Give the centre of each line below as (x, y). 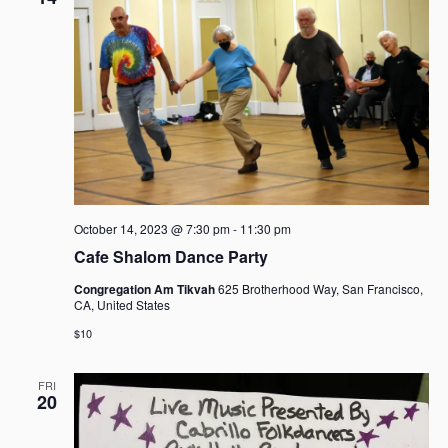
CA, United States (121, 305)
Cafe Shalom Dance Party (170, 257)
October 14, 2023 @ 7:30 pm (151, 229)
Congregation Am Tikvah (145, 289)
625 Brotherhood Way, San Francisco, (320, 289)
